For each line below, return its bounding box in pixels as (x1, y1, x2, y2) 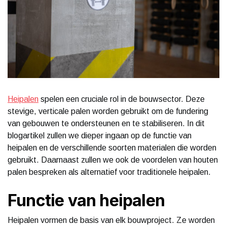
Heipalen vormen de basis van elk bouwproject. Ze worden (8, 215, 215, 224)
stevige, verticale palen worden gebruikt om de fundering (8, 106, 208, 116)
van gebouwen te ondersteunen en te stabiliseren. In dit (8, 119, 205, 128)
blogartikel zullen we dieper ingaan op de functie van (8, 131, 192, 140)
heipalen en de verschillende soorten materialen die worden (8, 143, 216, 152)
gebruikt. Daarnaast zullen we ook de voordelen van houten (8, 155, 218, 164)
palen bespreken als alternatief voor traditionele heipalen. (8, 167, 211, 176)
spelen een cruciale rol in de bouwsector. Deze (39, 94, 205, 103)
